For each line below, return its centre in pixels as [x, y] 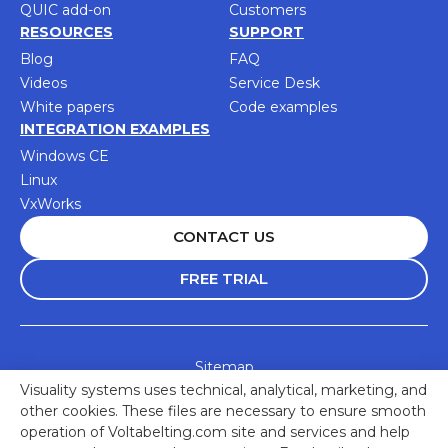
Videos [43, 83]
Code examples [283, 107]
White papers [67, 107]
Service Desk [274, 83]
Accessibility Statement [224, 392]
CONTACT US [224, 236]
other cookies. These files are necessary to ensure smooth [223, 410]
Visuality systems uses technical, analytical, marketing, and [223, 389]
